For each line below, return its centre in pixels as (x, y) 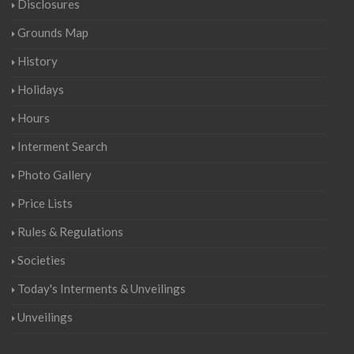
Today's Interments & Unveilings (102, 288)
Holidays (41, 89)
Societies (41, 260)
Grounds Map (53, 32)
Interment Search (62, 146)
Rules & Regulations (70, 232)
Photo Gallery (55, 175)
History (38, 61)
